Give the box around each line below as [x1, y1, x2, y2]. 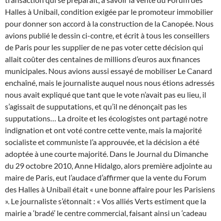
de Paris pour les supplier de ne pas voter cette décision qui [5, 42, 203, 52]
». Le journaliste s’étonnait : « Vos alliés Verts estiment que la [5, 196, 206, 206]
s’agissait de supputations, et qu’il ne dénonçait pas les [5, 102, 187, 111]
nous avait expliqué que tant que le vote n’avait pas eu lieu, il [5, 90, 206, 100]
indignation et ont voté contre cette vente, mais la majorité [5, 125, 202, 135]
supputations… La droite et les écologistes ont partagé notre [5, 113, 208, 123]
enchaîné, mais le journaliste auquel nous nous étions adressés [5, 78, 215, 88]
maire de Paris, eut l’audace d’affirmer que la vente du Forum [5, 173, 206, 183]
